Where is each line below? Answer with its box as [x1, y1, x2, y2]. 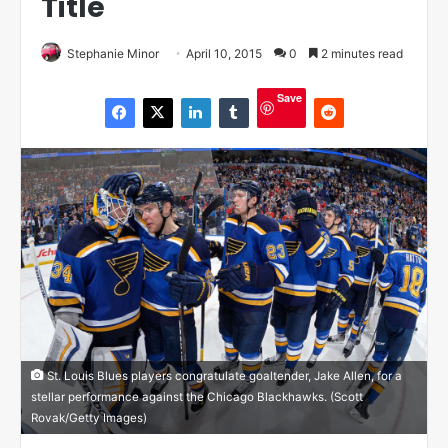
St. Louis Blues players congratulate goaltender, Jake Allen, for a [44, 368, 402, 383]
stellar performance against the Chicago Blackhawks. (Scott [31, 389, 363, 404]
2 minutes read [318, 46, 403, 61]
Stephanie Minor [67, 46, 159, 61]
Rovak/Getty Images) [31, 410, 147, 425]
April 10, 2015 [186, 46, 262, 61]
